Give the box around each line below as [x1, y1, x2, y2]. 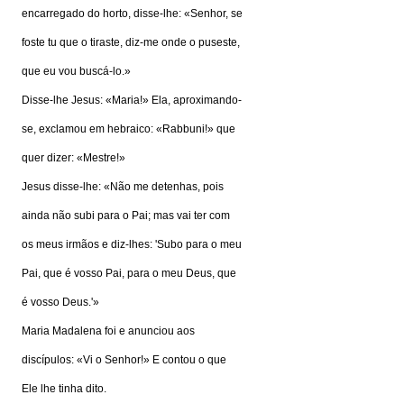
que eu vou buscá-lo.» [22, 65, 131, 78]
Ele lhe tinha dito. [22, 382, 106, 395]
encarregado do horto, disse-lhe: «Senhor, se [22, 7, 243, 20]
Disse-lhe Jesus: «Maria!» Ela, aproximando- [22, 94, 242, 106]
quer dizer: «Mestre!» [22, 151, 125, 164]
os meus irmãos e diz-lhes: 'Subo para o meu [22, 238, 242, 251]
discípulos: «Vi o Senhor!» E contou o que [22, 353, 226, 366]
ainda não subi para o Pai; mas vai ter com [22, 209, 230, 222]
